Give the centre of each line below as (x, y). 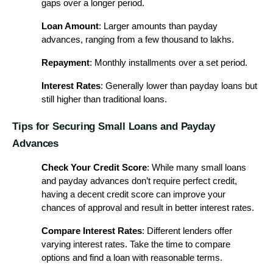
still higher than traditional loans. (104, 99)
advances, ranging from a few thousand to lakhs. (138, 39)
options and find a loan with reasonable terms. (132, 258)
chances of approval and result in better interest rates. (148, 208)
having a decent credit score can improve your (133, 195)
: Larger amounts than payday (158, 26)
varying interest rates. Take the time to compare (136, 245)
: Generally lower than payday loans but (179, 86)
